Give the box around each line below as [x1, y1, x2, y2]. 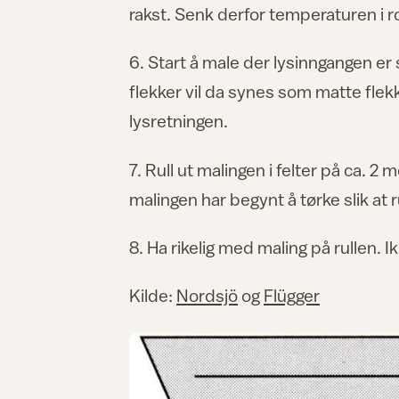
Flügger [264, 285, 320, 306]
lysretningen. [129, 110, 228, 132]
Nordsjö [176, 285, 238, 306]
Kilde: [129, 285, 176, 306]
